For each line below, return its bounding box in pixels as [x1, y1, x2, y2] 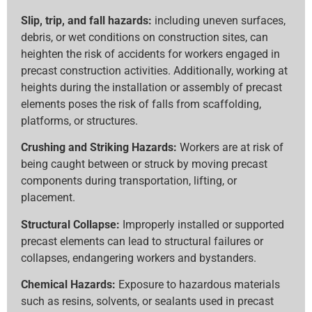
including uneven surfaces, [155, 13, 286, 27]
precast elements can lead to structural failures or [21, 234, 263, 248]
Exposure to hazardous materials [116, 278, 280, 292]
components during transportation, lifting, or [21, 174, 237, 188]
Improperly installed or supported [120, 217, 284, 231]
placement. [21, 191, 75, 205]
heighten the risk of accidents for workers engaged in [21, 47, 280, 61]
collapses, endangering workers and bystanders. [21, 251, 256, 265]
